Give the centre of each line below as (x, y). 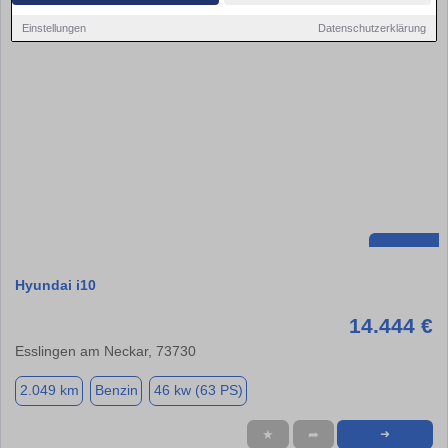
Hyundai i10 (55, 284)
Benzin (116, 390)
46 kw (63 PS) (198, 390)
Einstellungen (54, 27)
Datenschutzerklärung (371, 27)
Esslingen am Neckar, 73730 (105, 350)
